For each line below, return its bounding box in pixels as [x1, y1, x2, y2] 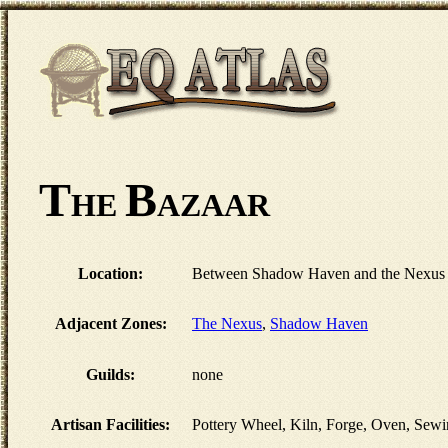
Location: [78, 265, 143, 283]
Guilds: [86, 366, 135, 384]
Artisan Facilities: [51, 416, 170, 434]
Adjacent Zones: [54, 315, 167, 333]
